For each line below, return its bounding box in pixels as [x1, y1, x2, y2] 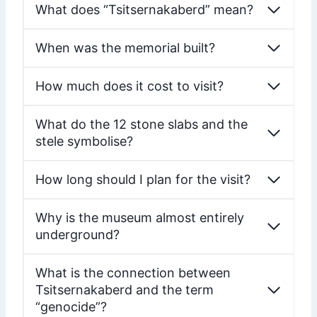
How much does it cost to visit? [35, 79, 224, 94]
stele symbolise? [35, 134, 133, 149]
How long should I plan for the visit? [35, 172, 250, 188]
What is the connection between [35, 265, 231, 281]
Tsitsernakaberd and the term [35, 282, 214, 298]
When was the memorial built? [35, 40, 215, 56]
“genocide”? [35, 299, 107, 315]
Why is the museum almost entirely [35, 210, 244, 226]
